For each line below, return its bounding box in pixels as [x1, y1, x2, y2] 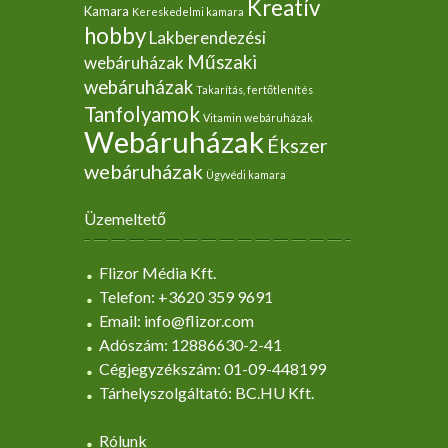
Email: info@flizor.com [99, 311, 254, 331]
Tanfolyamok [84, 102, 200, 127]
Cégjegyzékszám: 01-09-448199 [99, 359, 326, 379]
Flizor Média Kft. [99, 263, 216, 283]
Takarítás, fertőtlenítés [196, 83, 313, 97]
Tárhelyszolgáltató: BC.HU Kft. [99, 383, 314, 403]
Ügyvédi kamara [206, 168, 286, 182]
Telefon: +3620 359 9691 [99, 287, 273, 307]
